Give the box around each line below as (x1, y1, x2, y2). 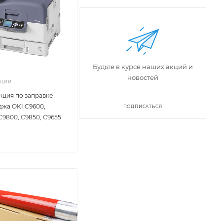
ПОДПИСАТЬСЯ (123, 104, 162, 109)
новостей (127, 74, 158, 81)
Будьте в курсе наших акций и (92, 63, 193, 71)
